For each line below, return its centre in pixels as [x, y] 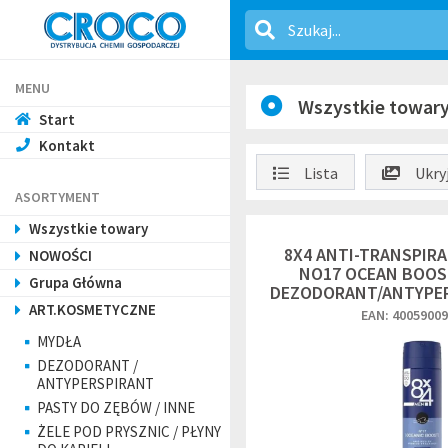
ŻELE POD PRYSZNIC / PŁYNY [129, 431]
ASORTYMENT [57, 197]
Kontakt [67, 145]
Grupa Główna [75, 282]
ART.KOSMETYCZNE [92, 309]
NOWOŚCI [60, 255]
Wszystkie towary [88, 228]
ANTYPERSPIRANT [95, 383]
